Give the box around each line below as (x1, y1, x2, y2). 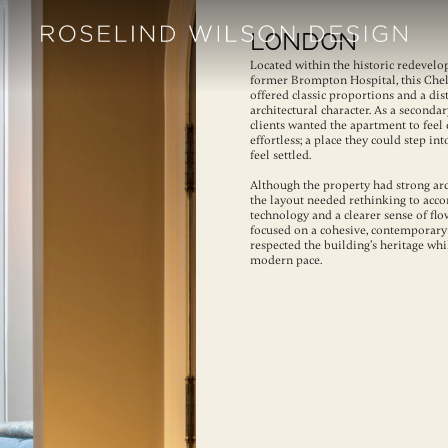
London (249, 27, 357, 56)
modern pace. (249, 252, 322, 268)
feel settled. (249, 147, 311, 163)
